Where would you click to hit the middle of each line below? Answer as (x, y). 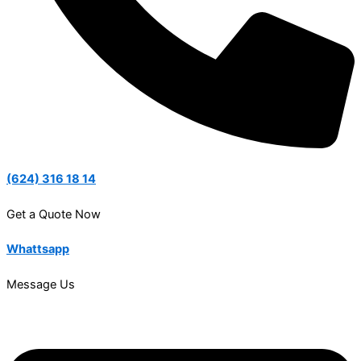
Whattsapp (38, 249)
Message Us (41, 284)
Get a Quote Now (54, 214)
